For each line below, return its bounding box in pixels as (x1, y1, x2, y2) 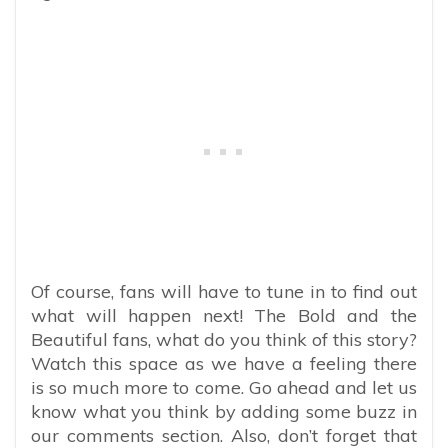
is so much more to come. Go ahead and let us (31, 375, 417, 399)
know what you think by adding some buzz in (31, 399, 417, 423)
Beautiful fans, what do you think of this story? (31, 327, 417, 351)
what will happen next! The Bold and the (31, 303, 417, 327)
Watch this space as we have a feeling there (31, 351, 417, 375)
